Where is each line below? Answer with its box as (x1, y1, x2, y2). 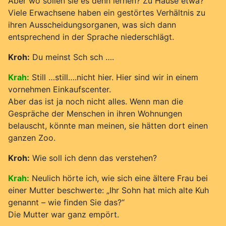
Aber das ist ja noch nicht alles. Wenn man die (8, 96, 183, 106)
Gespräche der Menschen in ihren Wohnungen (8, 108, 182, 119)
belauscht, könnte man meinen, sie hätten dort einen (8, 120, 208, 131)
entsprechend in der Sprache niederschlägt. (8, 31, 174, 42)
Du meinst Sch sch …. (30, 51, 114, 62)
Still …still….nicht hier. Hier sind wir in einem (32, 72, 198, 82)
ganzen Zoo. (8, 132, 55, 143)
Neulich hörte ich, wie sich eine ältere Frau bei (32, 173, 208, 183)
